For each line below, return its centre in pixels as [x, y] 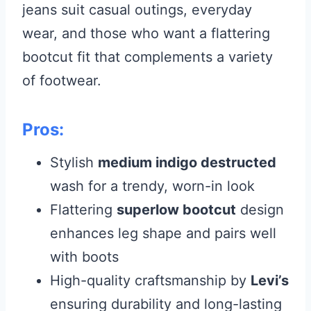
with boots [84, 257]
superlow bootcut [176, 209]
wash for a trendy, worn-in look [152, 186]
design [260, 209]
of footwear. [62, 80]
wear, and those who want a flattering [146, 33]
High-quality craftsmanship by [150, 280]
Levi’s [270, 280]
